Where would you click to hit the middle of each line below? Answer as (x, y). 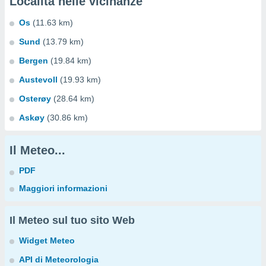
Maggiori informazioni (63, 188)
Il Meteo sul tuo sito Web (72, 220)
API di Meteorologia (59, 259)
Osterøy (35, 99)
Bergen (34, 61)
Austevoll (38, 80)
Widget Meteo (47, 240)
